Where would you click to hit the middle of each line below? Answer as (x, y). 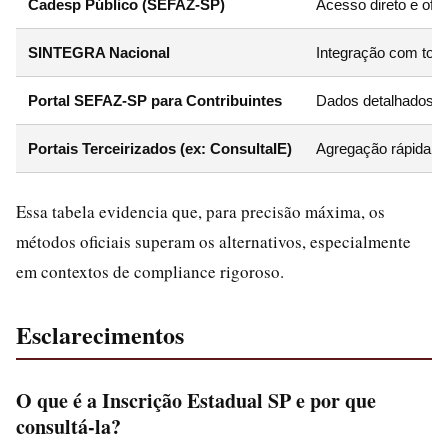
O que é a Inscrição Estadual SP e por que (196, 400)
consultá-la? (68, 426)
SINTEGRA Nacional (99, 52)
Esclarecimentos (100, 334)
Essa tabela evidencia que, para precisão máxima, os (200, 211)
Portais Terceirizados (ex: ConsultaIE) (160, 148)
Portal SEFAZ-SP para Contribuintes (155, 100)
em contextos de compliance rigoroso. (150, 271)
